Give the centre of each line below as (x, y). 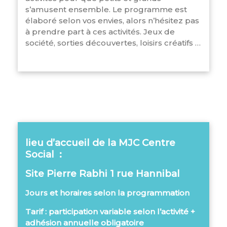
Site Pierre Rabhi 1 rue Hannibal (103, 174)
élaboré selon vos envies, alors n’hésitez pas (112, 21)
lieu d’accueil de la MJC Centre (100, 143)
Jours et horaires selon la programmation (107, 193)
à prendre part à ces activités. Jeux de (100, 32)
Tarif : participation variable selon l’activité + (110, 212)
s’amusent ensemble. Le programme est (106, 10)
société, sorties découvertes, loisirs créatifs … (113, 43)
